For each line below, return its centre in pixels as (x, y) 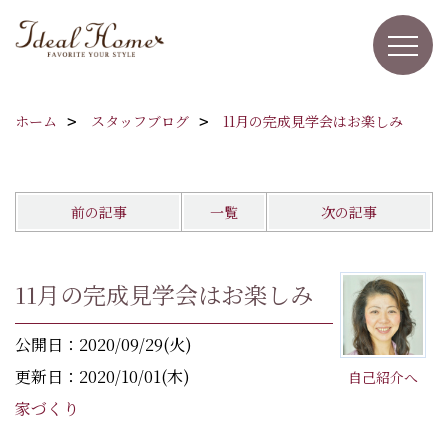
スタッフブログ (140, 121)
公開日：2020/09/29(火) (103, 344)
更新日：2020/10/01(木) (102, 376)
